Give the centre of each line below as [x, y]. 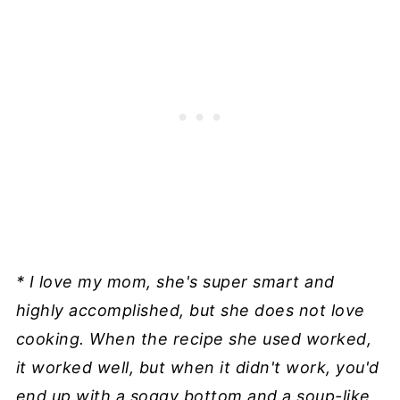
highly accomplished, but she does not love [190, 310]
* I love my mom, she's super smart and [175, 281]
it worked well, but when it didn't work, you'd [197, 367]
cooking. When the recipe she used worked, [194, 338]
